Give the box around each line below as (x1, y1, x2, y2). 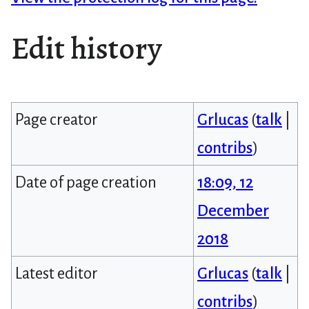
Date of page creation (14, 173, 157, 191)
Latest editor (14, 264, 98, 282)
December (197, 201, 269, 219)
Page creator (14, 110, 98, 128)
